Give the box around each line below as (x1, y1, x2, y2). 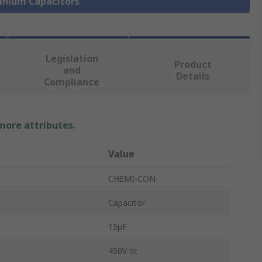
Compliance (44, 75, 100, 89)
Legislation (45, 52, 98, 65)
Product (174, 58, 212, 71)
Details (176, 70, 210, 83)
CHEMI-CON (108, 173, 156, 185)
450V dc (108, 245, 138, 257)
